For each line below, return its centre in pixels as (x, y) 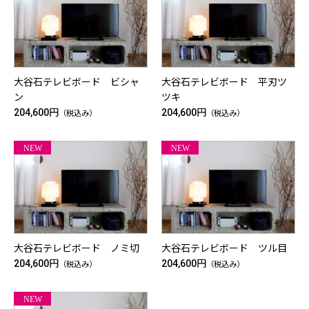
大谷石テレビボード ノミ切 (77, 248)
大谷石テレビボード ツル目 (224, 248)
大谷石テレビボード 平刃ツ (224, 82)
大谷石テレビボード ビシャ (77, 82)
